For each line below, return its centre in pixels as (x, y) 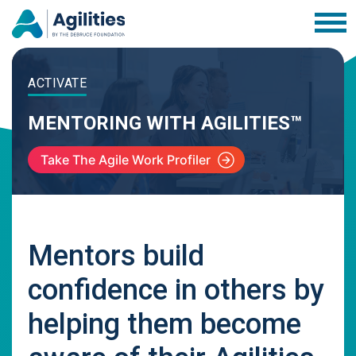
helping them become (164, 324)
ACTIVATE (57, 83)
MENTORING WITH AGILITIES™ (165, 123)
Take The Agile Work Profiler (126, 160)
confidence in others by (176, 290)
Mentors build (116, 256)
